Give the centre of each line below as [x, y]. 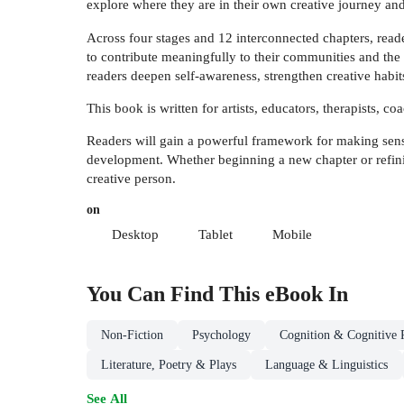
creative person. [131, 179]
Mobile [292, 234]
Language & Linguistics [326, 365]
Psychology [221, 335]
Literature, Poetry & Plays [169, 365]
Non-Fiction [132, 335]
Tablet [216, 234]
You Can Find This [176, 294]
